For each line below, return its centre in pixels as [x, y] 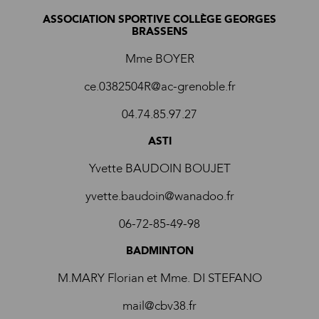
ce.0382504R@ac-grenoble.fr [159, 87]
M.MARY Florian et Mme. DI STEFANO [159, 278]
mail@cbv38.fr [159, 306]
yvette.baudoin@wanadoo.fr [159, 196]
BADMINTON [159, 251]
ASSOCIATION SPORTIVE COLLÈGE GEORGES [159, 19]
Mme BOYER [159, 59]
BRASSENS [159, 31]
